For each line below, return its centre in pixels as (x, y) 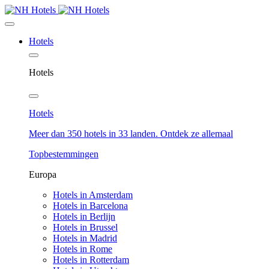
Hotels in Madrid (85, 238)
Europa (43, 174)
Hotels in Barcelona (90, 206)
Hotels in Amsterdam (93, 195)
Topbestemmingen (64, 154)
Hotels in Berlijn (84, 216)
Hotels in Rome (83, 249)
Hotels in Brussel (85, 227)
